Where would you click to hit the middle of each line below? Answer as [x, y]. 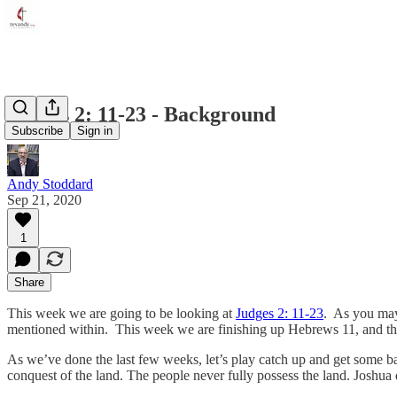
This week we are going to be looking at [121, 313]
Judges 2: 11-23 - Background [141, 114]
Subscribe [37, 131]
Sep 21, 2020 [44, 199]
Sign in [95, 131]
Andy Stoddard [50, 183]
